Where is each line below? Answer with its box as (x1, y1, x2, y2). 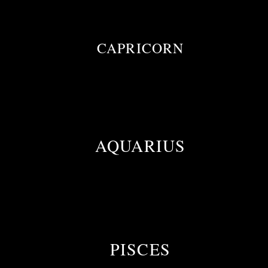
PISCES (110, 237, 171, 261)
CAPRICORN (96, 38, 184, 58)
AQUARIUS (95, 134, 186, 157)
